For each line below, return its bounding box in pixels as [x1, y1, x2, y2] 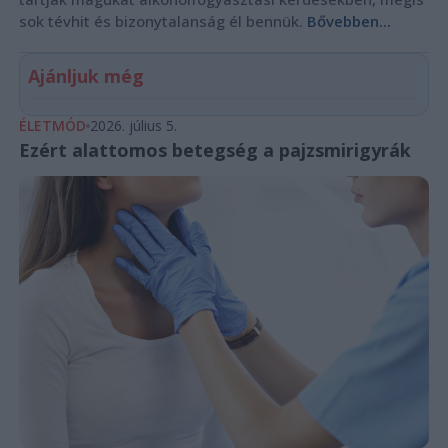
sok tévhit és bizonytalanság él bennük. [18, 10, 307, 31]
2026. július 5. [89, 115, 177, 135]
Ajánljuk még [27, 63, 144, 88]
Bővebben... [306, 10, 391, 31]
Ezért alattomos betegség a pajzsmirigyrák [18, 137, 411, 162]
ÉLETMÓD [18, 115, 86, 135]
